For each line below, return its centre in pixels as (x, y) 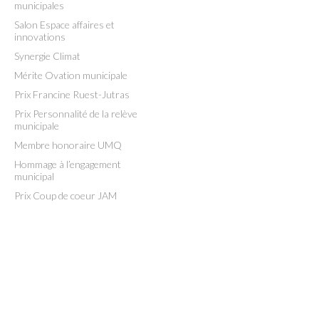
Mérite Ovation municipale (71, 75)
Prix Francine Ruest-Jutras (72, 94)
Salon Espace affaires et (64, 25)
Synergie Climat (47, 56)
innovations (40, 37)
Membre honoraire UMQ (68, 145)
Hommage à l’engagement (68, 164)
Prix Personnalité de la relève (76, 114)
